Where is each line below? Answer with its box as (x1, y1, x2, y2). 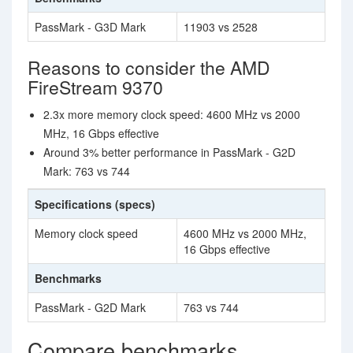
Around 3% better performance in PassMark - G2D (43, 144, 295, 160)
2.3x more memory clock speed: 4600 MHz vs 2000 (43, 106, 300, 122)
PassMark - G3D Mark (35, 19, 146, 35)
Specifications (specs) (35, 196, 155, 212)
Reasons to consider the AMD (28, 54, 270, 80)
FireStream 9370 (28, 74, 163, 100)
